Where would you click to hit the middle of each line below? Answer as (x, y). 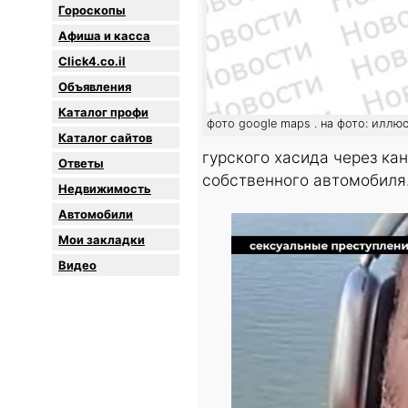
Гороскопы (92, 10)
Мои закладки (102, 240)
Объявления (95, 87)
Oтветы (81, 163)
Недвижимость (105, 189)
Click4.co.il (92, 61)
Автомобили (96, 214)
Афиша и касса (104, 36)
